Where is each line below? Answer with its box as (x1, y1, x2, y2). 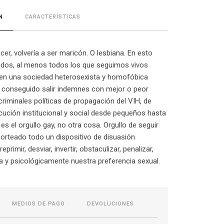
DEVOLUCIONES (87, 200, 134, 207)
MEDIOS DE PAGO (12, 200, 65, 207)
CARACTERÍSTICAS (25, 13, 80, 20)
